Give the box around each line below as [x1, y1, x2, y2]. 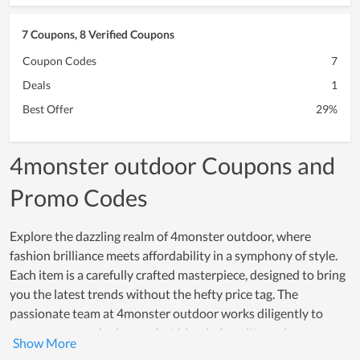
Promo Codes [10, 184, 148, 212]
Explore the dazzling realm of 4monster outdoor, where [10, 228, 311, 244]
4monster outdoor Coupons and [10, 152, 335, 180]
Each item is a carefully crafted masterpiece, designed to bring [10, 267, 346, 283]
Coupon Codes [22, 54, 96, 68]
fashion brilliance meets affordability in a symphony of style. [10, 247, 337, 264]
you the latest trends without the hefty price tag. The [10, 286, 298, 302]
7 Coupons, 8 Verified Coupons [22, 27, 174, 42]
